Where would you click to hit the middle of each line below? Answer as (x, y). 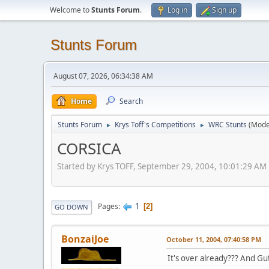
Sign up (224, 10)
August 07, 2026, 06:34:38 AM (103, 76)
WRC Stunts (228, 125)
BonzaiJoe (85, 239)
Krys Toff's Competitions (155, 125)
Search (131, 101)
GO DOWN (71, 207)
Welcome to (71, 10)
